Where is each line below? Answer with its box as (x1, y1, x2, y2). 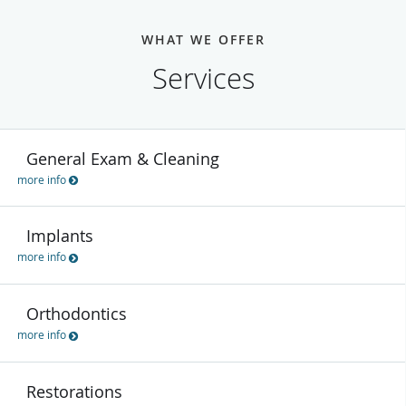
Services (151, 59, 255, 97)
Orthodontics (26, 303, 127, 325)
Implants (26, 225, 93, 247)
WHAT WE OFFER (140, 30, 266, 48)
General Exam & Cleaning (26, 147, 219, 169)
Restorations (26, 380, 122, 402)
